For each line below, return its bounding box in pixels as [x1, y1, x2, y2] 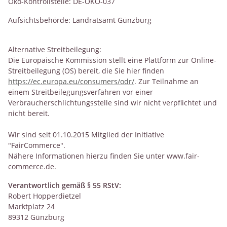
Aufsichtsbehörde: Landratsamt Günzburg [8, 15, 152, 25]
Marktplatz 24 [8, 201, 55, 211]
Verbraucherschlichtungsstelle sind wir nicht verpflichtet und [8, 97, 217, 107]
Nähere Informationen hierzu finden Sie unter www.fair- [8, 150, 200, 161]
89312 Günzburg [8, 212, 64, 222]
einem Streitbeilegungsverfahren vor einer [8, 87, 153, 97]
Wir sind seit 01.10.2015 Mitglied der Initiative [8, 129, 164, 139]
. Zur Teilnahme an [134, 76, 199, 86]
